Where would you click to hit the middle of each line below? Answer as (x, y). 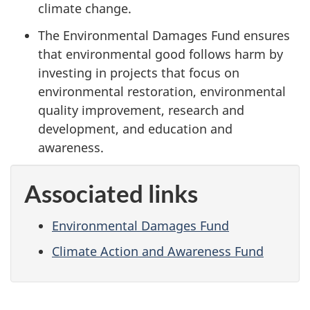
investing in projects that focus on (139, 72)
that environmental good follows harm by (161, 54)
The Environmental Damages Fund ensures (164, 35)
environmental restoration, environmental (162, 91)
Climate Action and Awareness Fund (158, 251)
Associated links (111, 193)
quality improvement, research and (141, 110)
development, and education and (135, 128)
